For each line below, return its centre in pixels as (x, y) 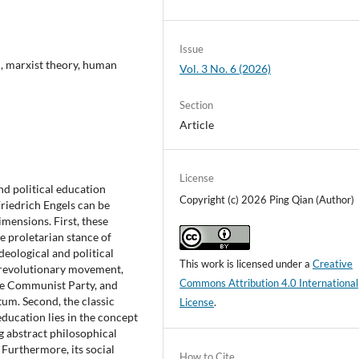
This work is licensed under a (246, 264)
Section (197, 105)
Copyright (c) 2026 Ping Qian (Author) (267, 200)
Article (197, 125)
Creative (333, 264)
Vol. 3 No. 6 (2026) (226, 69)
